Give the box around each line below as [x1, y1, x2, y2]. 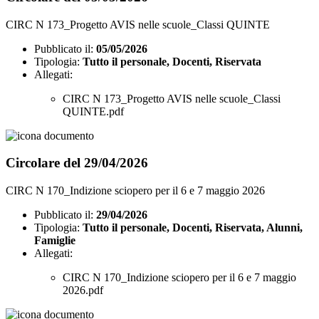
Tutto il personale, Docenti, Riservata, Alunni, [83, 221, 303, 234]
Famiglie [34, 234, 75, 247]
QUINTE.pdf [63, 105, 124, 117]
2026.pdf [63, 284, 103, 297]
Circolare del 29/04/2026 [6, 155, 148, 171]
